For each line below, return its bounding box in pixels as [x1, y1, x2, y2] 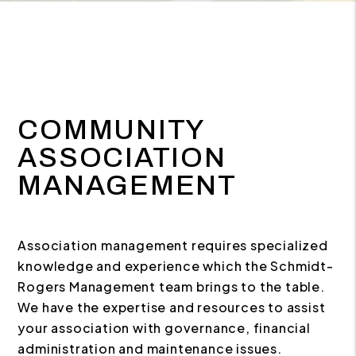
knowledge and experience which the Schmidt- [17, 257, 334, 274]
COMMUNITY [17, 114, 204, 145]
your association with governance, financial [17, 319, 311, 336]
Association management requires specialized [17, 237, 328, 253]
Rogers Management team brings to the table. [17, 278, 325, 295]
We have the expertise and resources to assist [17, 299, 326, 315]
